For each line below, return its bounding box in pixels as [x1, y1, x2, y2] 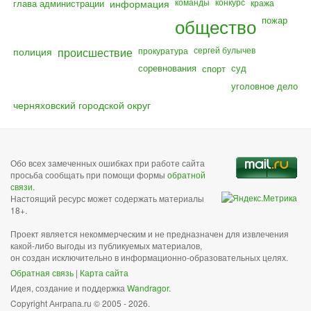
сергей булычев [194, 44, 255, 56]
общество [175, 13, 256, 39]
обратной [167, 169, 205, 180]
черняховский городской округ [13, 97, 151, 112]
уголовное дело [231, 79, 298, 92]
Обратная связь [10, 267, 74, 278]
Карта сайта [80, 267, 128, 278]
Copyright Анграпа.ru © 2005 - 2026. [10, 297, 150, 309]
